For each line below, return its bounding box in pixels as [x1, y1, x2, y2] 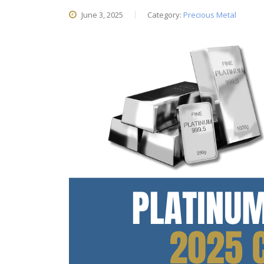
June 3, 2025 [80, 9, 123, 20]
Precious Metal [183, 9, 236, 20]
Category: [147, 9, 183, 20]
